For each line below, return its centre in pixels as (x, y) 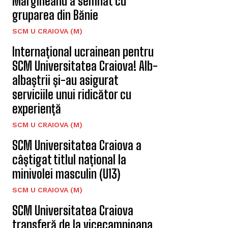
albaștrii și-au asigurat (65, 80)
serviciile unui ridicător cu (72, 95)
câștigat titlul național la (69, 160)
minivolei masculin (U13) (66, 174)
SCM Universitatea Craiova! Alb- (85, 66)
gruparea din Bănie (55, 15)
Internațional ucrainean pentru (83, 52)
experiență (37, 109)
